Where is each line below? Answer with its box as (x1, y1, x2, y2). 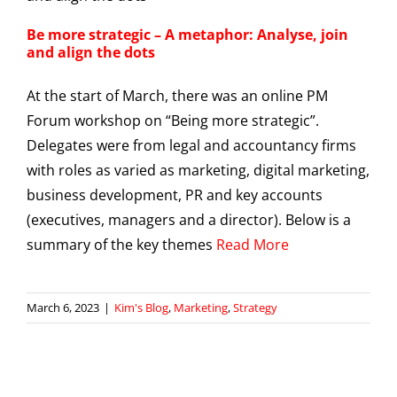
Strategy (233, 300, 277, 315)
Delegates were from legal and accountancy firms (27, 136, 356, 155)
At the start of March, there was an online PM (27, 86, 328, 105)
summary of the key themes (27, 235, 216, 254)
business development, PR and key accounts (27, 185, 323, 205)
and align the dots (27, 43, 155, 62)
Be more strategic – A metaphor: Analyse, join (27, 25, 348, 44)
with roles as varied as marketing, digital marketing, (27, 160, 370, 180)
